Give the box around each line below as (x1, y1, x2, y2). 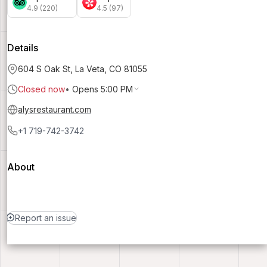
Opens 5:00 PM (72, 83, 133, 94)
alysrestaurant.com (18, 104, 91, 114)
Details (7, 41, 38, 54)
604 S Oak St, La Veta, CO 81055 (18, 63, 147, 74)
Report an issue (14, 212, 76, 223)
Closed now (18, 83, 65, 94)
